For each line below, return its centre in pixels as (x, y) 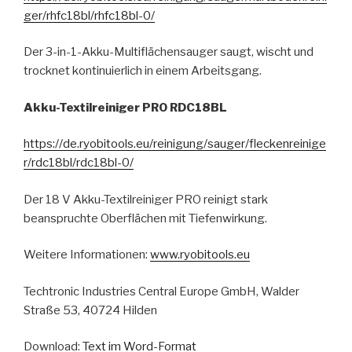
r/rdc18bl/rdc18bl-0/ (79, 163)
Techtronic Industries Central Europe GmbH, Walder (161, 291)
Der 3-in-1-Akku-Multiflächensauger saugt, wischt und (169, 52)
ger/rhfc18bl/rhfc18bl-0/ (89, 15)
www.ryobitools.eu (200, 255)
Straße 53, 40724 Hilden (90, 310)
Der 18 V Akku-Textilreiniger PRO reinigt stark (146, 199)
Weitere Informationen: (87, 255)
